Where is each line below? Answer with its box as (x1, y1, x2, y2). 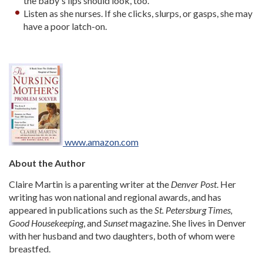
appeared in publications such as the (9, 204, 154, 215)
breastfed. (9, 243, 50, 254)
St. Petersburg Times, (154, 204, 232, 215)
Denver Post (171, 178, 217, 190)
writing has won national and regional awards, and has (9, 191, 221, 203)
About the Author (9, 157, 86, 168)
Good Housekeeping (9, 217, 83, 228)
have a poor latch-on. (23, 21, 107, 32)
